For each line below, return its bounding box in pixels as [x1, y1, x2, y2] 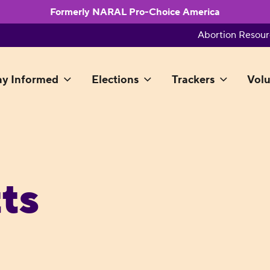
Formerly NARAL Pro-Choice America [50, 5, 220, 18]
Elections [91, 73, 139, 87]
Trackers [171, 73, 215, 87]
